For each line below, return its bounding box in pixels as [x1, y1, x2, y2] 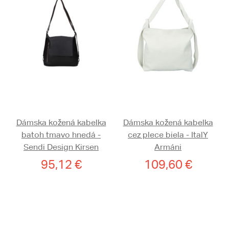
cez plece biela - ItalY [128, 130, 208, 140]
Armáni [154, 142, 181, 152]
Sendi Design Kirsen [24, 142, 99, 152]
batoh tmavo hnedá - [21, 130, 101, 140]
